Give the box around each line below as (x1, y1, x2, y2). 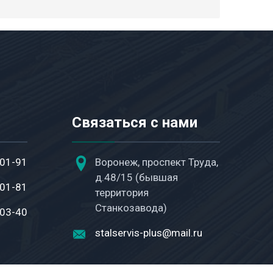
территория (95, 186, 149, 199)
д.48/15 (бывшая (95, 171, 179, 183)
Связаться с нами (72, 114, 198, 131)
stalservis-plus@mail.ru (95, 227, 203, 239)
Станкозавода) (95, 202, 168, 214)
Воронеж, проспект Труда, (95, 156, 219, 168)
